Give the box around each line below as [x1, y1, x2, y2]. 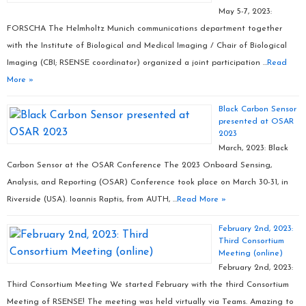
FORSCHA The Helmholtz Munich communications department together [7, 25, 282, 33]
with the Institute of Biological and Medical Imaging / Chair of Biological [7, 42, 287, 50]
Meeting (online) [219, 249, 283, 258]
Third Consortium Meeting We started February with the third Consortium [7, 281, 289, 289]
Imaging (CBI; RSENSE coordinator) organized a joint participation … [7, 59, 267, 67]
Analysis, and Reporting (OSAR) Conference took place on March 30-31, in [7, 178, 288, 186]
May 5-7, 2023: [219, 8, 272, 16]
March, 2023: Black [219, 144, 288, 152]
